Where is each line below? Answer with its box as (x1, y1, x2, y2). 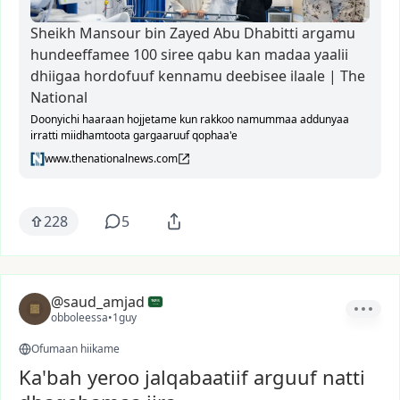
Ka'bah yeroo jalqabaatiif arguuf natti (19, 363, 365, 390)
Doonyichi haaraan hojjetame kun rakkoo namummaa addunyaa (30, 112, 349, 127)
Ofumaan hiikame (31, 341, 120, 356)
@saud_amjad (51, 292, 145, 312)
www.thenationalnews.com (45, 151, 178, 166)
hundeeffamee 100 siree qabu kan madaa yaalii (30, 45, 348, 64)
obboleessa (51, 310, 108, 325)
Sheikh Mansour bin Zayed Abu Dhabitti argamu (30, 23, 355, 43)
